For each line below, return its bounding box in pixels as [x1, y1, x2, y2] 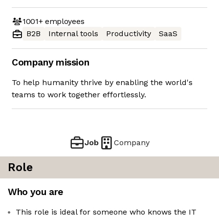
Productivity [106, 29, 151, 39]
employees [43, 16, 85, 26]
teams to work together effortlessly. [12, 90, 146, 100]
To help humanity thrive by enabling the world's [12, 78, 193, 88]
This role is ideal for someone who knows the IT [16, 207, 197, 217]
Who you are [8, 186, 63, 198]
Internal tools [48, 29, 98, 39]
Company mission [12, 57, 89, 68]
